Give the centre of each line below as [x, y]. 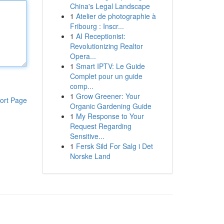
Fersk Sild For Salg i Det [114, 146]
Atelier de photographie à [116, 16]
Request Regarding [100, 126]
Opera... [83, 56]
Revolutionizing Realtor [106, 46]
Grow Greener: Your [108, 96]
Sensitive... [87, 136]
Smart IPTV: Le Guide [110, 66]
